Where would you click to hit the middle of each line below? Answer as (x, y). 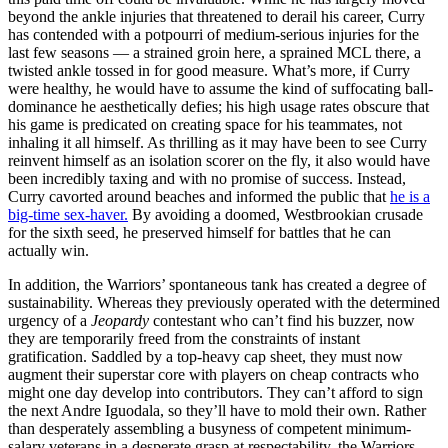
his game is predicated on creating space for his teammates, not (205, 124)
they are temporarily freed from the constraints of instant (184, 338)
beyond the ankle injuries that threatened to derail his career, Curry (216, 16)
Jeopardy (120, 320)
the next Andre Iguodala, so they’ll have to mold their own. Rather (217, 410)
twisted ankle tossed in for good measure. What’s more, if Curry (209, 70)
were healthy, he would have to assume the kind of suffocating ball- (220, 88)
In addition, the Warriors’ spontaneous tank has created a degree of (217, 284)
